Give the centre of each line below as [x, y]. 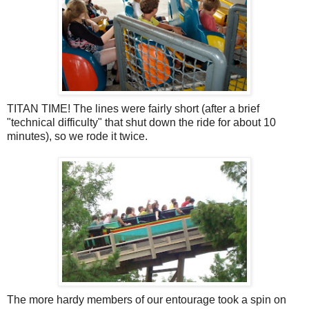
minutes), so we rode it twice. [77, 137]
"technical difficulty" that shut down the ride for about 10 [141, 123]
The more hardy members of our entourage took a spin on [147, 300]
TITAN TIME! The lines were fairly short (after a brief [133, 109]
